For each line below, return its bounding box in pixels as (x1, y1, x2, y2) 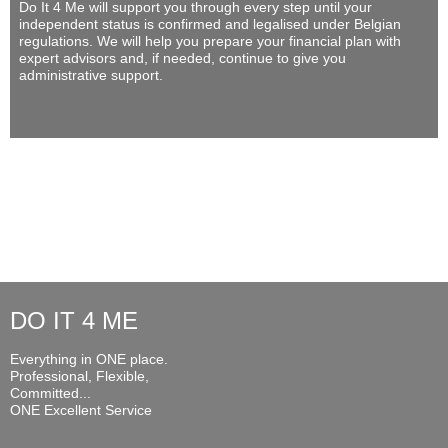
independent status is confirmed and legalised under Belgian (19, 15, 401, 32)
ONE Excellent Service (10, 401, 152, 418)
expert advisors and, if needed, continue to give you (19, 49, 346, 66)
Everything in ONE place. (10, 350, 168, 367)
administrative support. (19, 66, 163, 83)
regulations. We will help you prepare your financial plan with (19, 32, 401, 49)
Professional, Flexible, (10, 367, 149, 384)
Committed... (10, 384, 91, 401)
